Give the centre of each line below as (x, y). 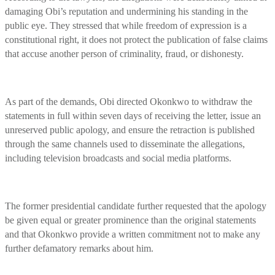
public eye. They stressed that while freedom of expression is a (126, 25)
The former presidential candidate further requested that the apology (136, 206)
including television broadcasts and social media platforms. (118, 158)
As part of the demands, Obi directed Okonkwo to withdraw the (129, 101)
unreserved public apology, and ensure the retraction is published (130, 130)
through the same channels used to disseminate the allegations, (125, 144)
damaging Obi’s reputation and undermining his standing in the (126, 11)
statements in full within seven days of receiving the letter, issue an (133, 115)
